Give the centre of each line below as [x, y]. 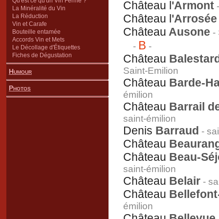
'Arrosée [194, 19]
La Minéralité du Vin [39, 8]
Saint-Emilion [151, 71]
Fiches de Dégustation [42, 55]
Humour [20, 71]
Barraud [177, 131]
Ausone [188, 32]
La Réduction [30, 16]
